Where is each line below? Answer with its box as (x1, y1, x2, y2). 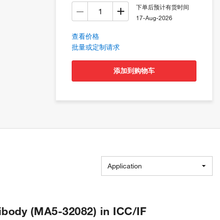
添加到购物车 (120, 66, 155, 76)
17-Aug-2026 (136, 14, 172, 22)
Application (108, 162, 142, 171)
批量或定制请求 (72, 43, 120, 52)
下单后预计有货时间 (136, 3, 189, 11)
